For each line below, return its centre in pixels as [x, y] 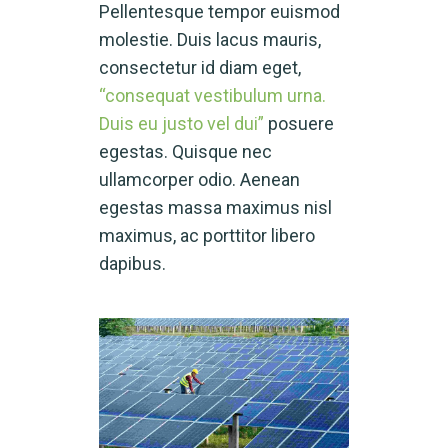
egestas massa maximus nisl [215, 208]
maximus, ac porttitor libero [207, 236]
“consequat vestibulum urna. [212, 96]
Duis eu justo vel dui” [181, 124]
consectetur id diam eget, [200, 68]
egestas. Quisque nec [185, 152]
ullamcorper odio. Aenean [199, 180]
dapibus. [132, 264]
